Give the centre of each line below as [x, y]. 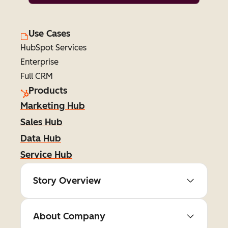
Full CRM [37, 76]
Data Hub [41, 138]
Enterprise [39, 62]
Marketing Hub [53, 106]
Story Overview [67, 181]
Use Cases [49, 34]
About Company [69, 216]
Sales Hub [41, 122]
